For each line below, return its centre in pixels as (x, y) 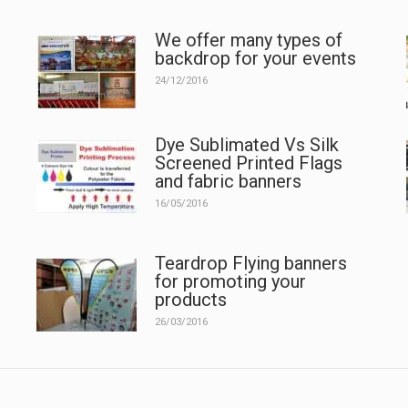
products (190, 299)
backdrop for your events (255, 58)
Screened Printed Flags (248, 163)
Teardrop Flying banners (250, 263)
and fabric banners (228, 181)
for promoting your (230, 281)
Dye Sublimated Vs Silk (246, 144)
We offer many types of (248, 40)
